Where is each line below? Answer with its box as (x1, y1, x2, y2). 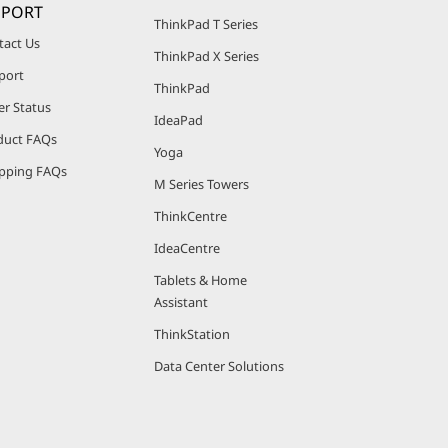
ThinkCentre (154, 207, 227, 225)
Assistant (154, 293, 208, 311)
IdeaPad (154, 111, 203, 129)
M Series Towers (154, 175, 249, 193)
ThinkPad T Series (154, 15, 258, 33)
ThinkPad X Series (154, 47, 259, 65)
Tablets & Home (154, 271, 247, 289)
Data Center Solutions (154, 357, 284, 375)
